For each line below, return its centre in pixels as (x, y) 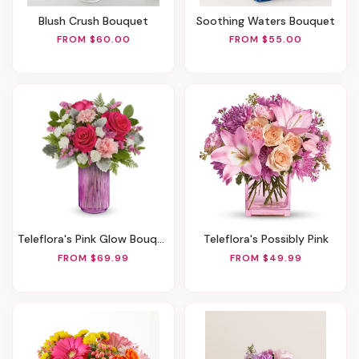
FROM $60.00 (93, 40)
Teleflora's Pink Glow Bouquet (91, 239)
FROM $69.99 (93, 258)
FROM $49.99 (266, 258)
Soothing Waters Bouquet (269, 20)
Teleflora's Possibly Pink (269, 239)
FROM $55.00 (266, 40)
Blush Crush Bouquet (97, 20)
